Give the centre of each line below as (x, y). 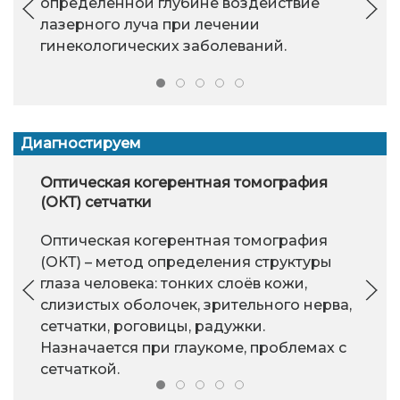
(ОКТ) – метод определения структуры (186, 262)
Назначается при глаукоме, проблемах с (193, 348)
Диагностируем (81, 143)
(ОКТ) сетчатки (96, 203)
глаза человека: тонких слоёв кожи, (174, 284)
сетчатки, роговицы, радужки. (153, 327)
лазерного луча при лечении (150, 24)
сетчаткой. (80, 370)
